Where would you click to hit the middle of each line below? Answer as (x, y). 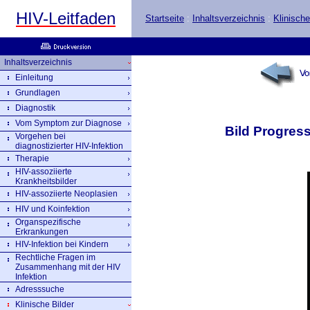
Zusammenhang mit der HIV (68, 267)
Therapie (32, 158)
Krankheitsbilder (46, 181)
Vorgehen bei (40, 136)
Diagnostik (35, 108)
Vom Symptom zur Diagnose (69, 123)
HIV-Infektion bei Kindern (62, 244)
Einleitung (34, 77)
